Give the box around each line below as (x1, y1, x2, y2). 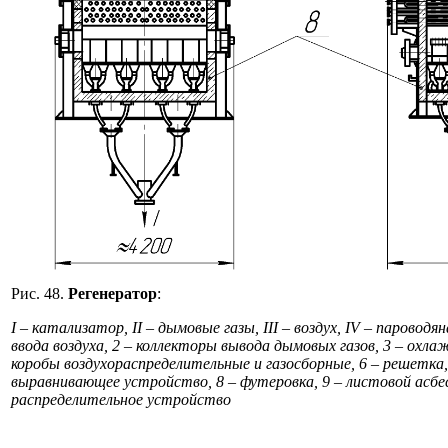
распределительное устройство (11, 390, 231, 408)
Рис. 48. (11, 284, 68, 302)
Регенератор (68, 284, 157, 302)
